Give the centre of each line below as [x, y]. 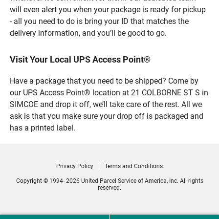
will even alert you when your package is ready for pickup [108, 9]
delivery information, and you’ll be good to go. [88, 33]
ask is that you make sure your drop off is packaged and [107, 116]
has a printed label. [43, 128]
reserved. [109, 187]
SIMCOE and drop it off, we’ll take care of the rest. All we [106, 104]
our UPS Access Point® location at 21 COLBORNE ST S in [109, 92]
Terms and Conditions [134, 166]
